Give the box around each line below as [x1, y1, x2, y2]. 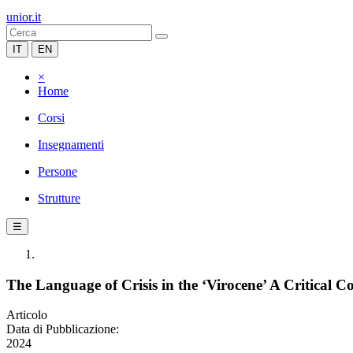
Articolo [6, 308, 47, 322]
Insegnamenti [38, 138, 104, 151]
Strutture [38, 191, 80, 205]
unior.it [6, 10, 41, 24]
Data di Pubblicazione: [6, 322, 119, 336]
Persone [38, 165, 77, 178]
